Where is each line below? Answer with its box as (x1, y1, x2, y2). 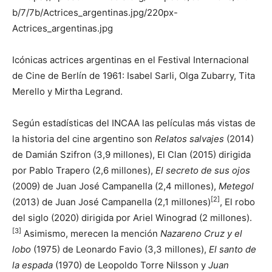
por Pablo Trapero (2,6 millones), (12, 164, 155, 176)
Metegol (219, 180, 254, 192)
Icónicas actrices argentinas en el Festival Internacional (12, 53, 249, 66)
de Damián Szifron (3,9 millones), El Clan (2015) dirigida (12, 148, 251, 160)
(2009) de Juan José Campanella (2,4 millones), (12, 180, 219, 192)
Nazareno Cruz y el (160, 227, 242, 239)
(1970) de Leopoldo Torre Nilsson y (53, 259, 208, 271)
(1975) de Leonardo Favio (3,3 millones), (31, 243, 209, 255)
